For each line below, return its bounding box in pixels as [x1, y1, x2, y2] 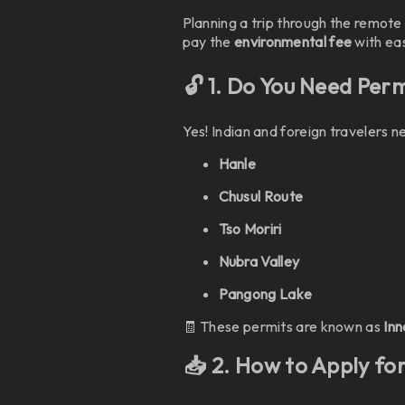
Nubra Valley [218, 252, 300, 270]
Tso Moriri [218, 220, 282, 238]
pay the [182, 33, 234, 51]
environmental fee [234, 33, 353, 51]
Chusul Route [218, 187, 304, 205]
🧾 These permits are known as [182, 317, 384, 335]
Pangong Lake [218, 285, 313, 303]
